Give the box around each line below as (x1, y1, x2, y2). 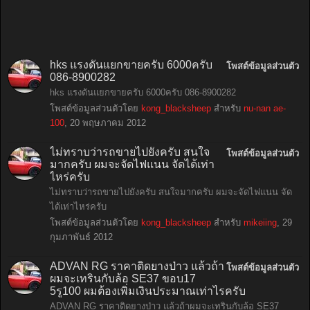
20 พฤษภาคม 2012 (70, 118, 146, 128)
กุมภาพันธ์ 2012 (50, 232, 113, 242)
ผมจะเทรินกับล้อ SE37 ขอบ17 (50, 273, 196, 284)
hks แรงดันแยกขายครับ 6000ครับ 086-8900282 (50, 87, 236, 98)
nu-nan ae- (244, 103, 286, 113)
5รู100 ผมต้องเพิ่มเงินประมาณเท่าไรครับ (50, 285, 246, 297)
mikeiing (244, 217, 277, 228)
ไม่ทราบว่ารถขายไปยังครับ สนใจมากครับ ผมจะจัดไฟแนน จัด (50, 187, 292, 197)
